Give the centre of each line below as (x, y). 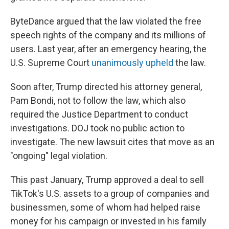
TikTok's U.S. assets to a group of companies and (110, 193)
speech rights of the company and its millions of (108, 35)
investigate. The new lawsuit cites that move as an (112, 142)
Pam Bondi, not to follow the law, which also (98, 100)
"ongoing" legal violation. (59, 156)
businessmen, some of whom (71, 207)
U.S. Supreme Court (51, 63)
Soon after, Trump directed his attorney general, (106, 87)
